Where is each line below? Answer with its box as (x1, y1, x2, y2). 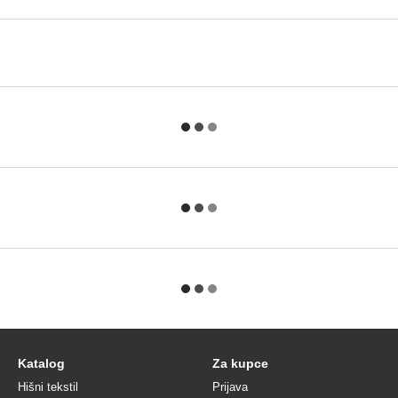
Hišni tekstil (18, 380, 78, 394)
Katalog (18, 356, 65, 370)
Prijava (212, 380, 248, 394)
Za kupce (212, 356, 268, 370)
